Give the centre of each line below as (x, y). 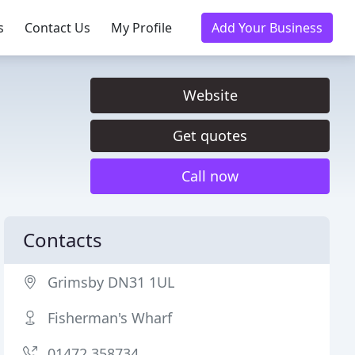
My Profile (141, 28)
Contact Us (57, 28)
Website (210, 95)
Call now (210, 176)
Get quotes (210, 136)
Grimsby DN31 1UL (111, 282)
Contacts (63, 240)
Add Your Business (267, 28)
